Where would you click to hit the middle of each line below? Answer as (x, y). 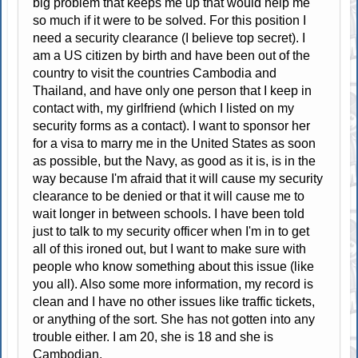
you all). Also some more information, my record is (173, 284)
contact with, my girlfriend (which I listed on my (164, 108)
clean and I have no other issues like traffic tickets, (174, 301)
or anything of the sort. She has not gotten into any (174, 319)
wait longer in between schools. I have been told (169, 213)
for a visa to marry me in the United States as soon (175, 143)
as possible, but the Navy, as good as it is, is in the (175, 161)
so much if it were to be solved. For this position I (170, 20)
